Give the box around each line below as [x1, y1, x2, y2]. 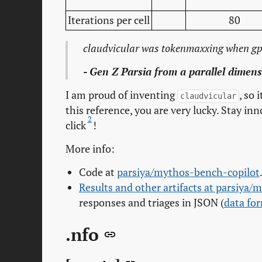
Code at [78, 166, 117, 180]
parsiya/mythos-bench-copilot [116, 166, 260, 180]
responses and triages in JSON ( [78, 196, 224, 210]
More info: [65, 142, 115, 156]
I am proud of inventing [65, 88, 177, 102]
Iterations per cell [68, 13, 150, 27]
